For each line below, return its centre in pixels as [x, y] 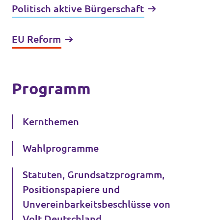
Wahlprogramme [61, 148]
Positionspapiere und [71, 190]
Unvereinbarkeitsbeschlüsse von [96, 204]
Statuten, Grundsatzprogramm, [94, 175]
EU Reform [36, 39]
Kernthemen [51, 122]
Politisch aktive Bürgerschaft [78, 9]
